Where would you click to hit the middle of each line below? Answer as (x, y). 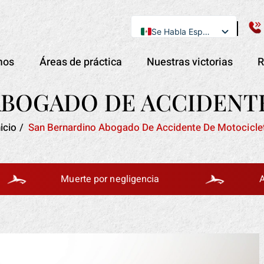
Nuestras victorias (190, 62)
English (156, 47)
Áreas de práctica (80, 62)
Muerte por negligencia (76, 179)
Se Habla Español (206, 31)
